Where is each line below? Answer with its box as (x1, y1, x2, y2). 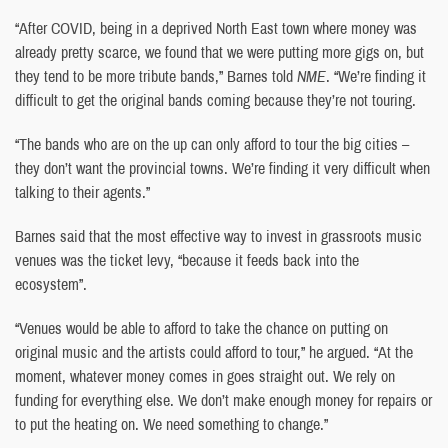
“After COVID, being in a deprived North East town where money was (15, 16, 417, 39)
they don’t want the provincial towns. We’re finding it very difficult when (15, 156, 430, 179)
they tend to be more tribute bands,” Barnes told (15, 64, 297, 87)
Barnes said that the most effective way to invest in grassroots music (15, 224, 422, 247)
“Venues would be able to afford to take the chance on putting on (15, 316, 388, 339)
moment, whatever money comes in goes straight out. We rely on (15, 364, 395, 387)
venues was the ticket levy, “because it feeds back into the (15, 248, 359, 271)
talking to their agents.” (15, 180, 150, 203)
